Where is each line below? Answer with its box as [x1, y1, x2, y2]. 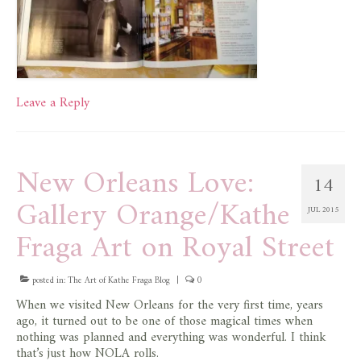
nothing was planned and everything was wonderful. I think [16, 326, 326, 349]
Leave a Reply [16, 91, 89, 114]
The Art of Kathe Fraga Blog [68, 272, 170, 288]
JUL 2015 [308, 202, 338, 217]
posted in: [30, 272, 68, 288]
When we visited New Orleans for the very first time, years [16, 293, 323, 317]
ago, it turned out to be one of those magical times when [16, 309, 313, 333]
